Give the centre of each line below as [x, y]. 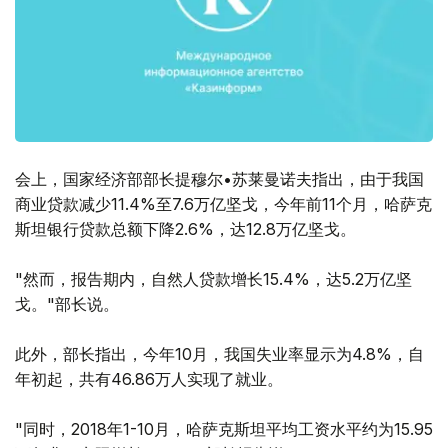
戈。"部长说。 [67, 304]
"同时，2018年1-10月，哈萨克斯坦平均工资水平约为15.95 [224, 429]
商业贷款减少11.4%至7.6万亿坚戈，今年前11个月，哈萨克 [223, 204]
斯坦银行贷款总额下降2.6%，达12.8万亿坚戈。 [185, 229]
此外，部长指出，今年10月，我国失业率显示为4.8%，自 [219, 354]
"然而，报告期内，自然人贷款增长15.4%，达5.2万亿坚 [213, 279]
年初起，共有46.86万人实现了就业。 [149, 379]
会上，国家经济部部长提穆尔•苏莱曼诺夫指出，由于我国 [219, 179]
